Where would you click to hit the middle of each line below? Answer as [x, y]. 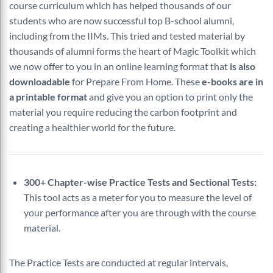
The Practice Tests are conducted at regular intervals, [119, 262]
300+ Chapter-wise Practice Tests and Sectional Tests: [140, 182]
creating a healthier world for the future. [92, 127]
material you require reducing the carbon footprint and [123, 112]
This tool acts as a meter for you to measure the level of [138, 197]
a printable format [48, 97]
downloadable [40, 81]
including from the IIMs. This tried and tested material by [127, 36]
